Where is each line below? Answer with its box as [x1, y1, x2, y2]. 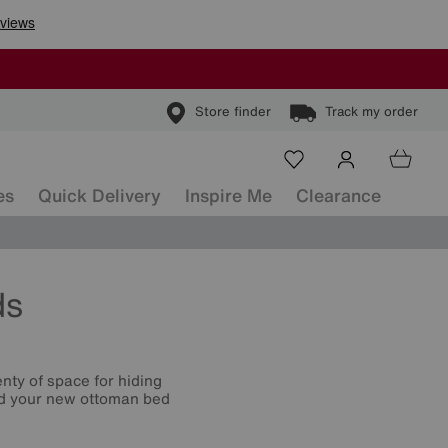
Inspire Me [185, 182, 272, 208]
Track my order [325, 102, 418, 122]
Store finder [195, 102, 271, 122]
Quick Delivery [38, 182, 161, 208]
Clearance [296, 182, 381, 208]
